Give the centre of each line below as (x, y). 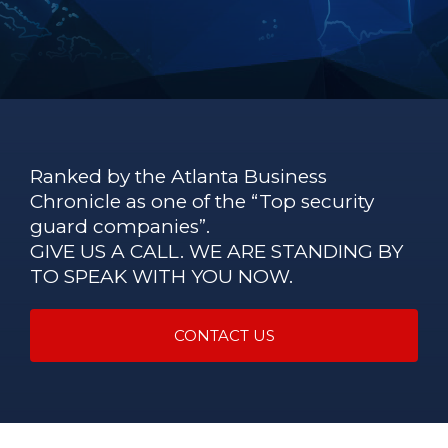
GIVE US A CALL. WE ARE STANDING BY (216, 251)
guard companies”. (120, 226)
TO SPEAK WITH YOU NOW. (161, 276)
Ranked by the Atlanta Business (178, 176)
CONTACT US (224, 335)
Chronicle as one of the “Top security (202, 201)
